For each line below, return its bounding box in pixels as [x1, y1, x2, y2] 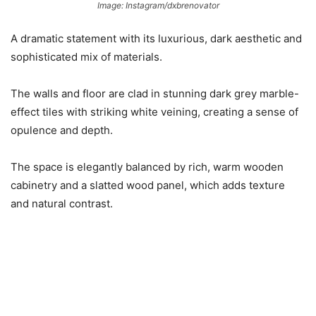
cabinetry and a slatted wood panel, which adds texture [11, 178, 285, 193]
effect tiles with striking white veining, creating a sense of [11, 105, 298, 119]
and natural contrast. [11, 197, 113, 211]
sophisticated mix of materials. [11, 50, 162, 64]
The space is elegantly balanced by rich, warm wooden [11, 160, 284, 174]
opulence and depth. [11, 123, 113, 138]
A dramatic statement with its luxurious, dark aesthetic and [11, 32, 302, 46]
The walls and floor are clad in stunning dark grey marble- [11, 87, 299, 101]
